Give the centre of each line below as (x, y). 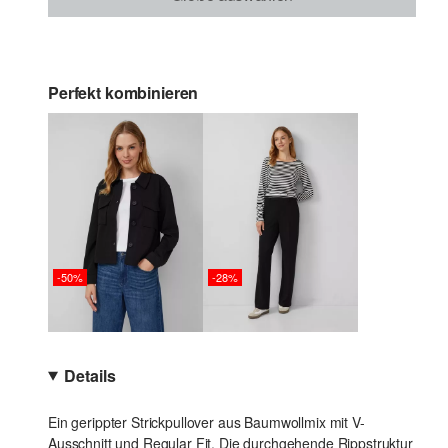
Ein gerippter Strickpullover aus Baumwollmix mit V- (206, 422)
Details (90, 376)
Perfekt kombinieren (123, 92)
